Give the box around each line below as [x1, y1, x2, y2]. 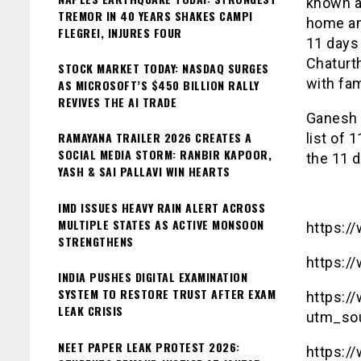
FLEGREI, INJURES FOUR [58, 23, 182, 41]
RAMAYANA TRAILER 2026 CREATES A [58, 129, 252, 147]
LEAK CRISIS [58, 302, 123, 320]
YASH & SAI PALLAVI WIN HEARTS [58, 163, 230, 180]
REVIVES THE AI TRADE [58, 93, 176, 110]
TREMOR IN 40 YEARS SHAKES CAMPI [58, 6, 253, 24]
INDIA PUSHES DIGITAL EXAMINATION [58, 268, 247, 286]
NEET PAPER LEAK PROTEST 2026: [58, 338, 240, 355]
